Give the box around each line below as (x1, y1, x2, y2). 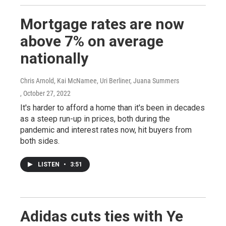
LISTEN (38, 161, 61, 168)
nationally (20, 49, 88, 68)
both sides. (20, 136, 60, 146)
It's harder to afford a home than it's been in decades (20, 103, 205, 113)
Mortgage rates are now (20, 15, 184, 33)
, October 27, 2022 (20, 89, 71, 98)
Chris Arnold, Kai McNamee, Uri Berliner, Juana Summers (20, 77, 179, 85)
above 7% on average (20, 32, 163, 50)
